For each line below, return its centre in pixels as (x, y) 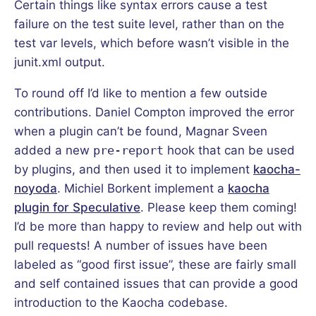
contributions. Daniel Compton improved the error (154, 112)
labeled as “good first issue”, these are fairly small (155, 264)
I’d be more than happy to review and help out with (158, 226)
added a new (54, 150)
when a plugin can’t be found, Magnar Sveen (141, 131)
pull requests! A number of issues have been (141, 245)
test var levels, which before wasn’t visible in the (152, 43)
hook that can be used (229, 150)
